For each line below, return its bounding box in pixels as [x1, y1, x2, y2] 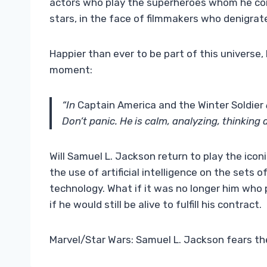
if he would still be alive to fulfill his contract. [49, 198, 262, 211]
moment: [49, 64, 92, 76]
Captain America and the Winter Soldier [77, 99, 263, 111]
